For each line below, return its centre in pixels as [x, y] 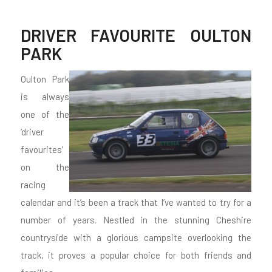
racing [33, 184]
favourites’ [42, 149]
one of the [45, 114]
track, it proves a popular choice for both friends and [136, 255]
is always [45, 96]
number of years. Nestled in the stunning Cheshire [136, 219]
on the [45, 167]
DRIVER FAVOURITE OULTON [136, 35]
